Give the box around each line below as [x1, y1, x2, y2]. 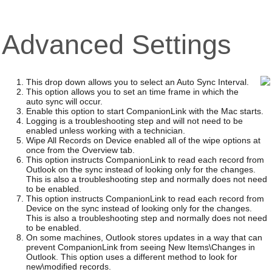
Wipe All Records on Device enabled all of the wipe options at [25, 135, 260, 145]
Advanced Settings [1, 29, 231, 59]
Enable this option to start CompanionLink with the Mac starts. [25, 106, 263, 116]
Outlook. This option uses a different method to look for [25, 252, 237, 262]
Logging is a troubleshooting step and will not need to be [25, 116, 243, 126]
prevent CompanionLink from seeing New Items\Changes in [25, 242, 255, 252]
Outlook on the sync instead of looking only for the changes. [25, 165, 256, 174]
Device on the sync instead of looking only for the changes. [25, 203, 252, 213]
